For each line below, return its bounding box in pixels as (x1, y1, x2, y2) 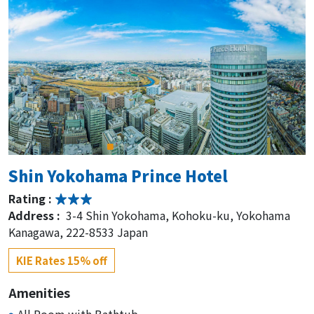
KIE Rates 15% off (16, 252, 107, 268)
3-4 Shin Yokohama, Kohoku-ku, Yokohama (66, 206, 290, 224)
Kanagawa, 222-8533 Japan (8, 223, 148, 240)
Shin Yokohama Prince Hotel (8, 163, 228, 186)
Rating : (8, 189, 55, 207)
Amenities (8, 282, 70, 301)
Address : (8, 206, 63, 224)
